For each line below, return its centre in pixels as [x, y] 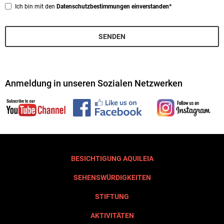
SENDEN [112, 36]
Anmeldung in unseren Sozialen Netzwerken [94, 83]
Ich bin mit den [36, 6]
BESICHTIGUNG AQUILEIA [112, 158]
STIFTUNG [112, 196]
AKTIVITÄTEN [112, 215]
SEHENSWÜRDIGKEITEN [112, 177]
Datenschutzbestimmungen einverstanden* [114, 6]
